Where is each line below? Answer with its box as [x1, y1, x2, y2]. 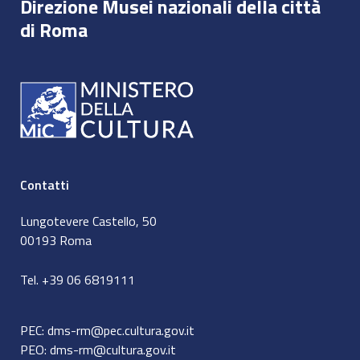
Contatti [20, 174, 69, 194]
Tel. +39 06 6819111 [20, 269, 135, 289]
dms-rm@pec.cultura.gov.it [47, 321, 194, 341]
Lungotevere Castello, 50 [20, 211, 157, 231]
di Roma [20, 14, 88, 44]
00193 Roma [20, 230, 92, 250]
